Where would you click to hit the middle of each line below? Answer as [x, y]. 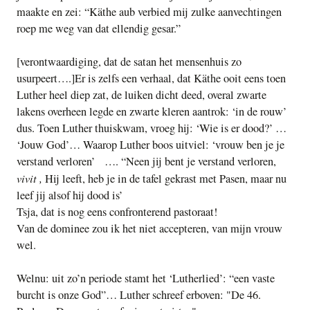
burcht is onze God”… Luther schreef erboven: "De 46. [139, 295]
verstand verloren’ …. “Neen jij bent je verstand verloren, [148, 162]
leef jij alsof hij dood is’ [70, 195]
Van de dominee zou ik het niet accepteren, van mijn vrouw [149, 229]
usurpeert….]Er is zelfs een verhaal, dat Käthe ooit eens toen [151, 79]
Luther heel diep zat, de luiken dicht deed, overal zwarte [142, 95]
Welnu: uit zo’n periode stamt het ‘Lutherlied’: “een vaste [146, 279]
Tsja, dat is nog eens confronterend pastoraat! [117, 212]
